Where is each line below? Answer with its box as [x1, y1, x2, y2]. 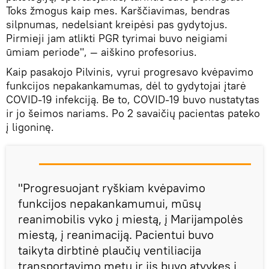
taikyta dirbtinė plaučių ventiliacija [18, 243, 201, 258]
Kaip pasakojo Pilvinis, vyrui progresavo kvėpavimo [6, 65, 253, 79]
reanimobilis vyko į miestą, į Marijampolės [18, 211, 243, 227]
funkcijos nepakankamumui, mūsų [18, 196, 201, 211]
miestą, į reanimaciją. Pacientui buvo [18, 227, 214, 243]
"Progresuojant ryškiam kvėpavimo [18, 180, 205, 196]
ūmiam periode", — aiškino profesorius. [6, 45, 206, 59]
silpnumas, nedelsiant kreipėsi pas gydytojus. [6, 17, 228, 32]
